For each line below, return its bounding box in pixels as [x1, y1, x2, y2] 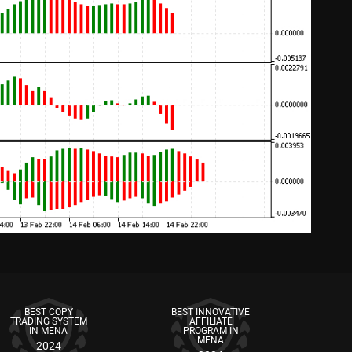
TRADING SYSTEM [9, 316, 87, 327]
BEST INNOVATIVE [171, 306, 251, 317]
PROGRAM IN [182, 325, 239, 336]
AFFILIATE [189, 316, 233, 327]
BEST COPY [24, 306, 73, 317]
